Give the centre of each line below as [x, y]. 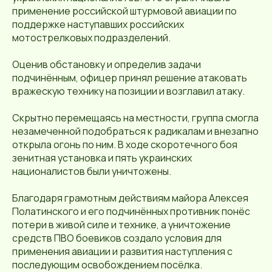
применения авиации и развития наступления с [122, 252]
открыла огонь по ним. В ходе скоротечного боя [125, 145]
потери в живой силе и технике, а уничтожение [121, 225]
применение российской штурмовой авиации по [124, 11]
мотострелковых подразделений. [91, 38]
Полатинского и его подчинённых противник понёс [131, 212]
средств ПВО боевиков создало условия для [117, 238]
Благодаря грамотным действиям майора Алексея [130, 198]
